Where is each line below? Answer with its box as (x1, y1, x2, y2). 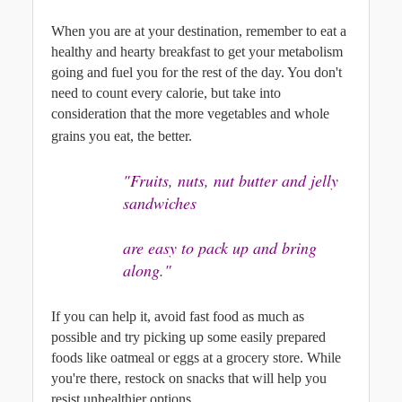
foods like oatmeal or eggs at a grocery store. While (51, 349, 341, 365)
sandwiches (123, 192, 197, 214)
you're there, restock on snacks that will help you (51, 370, 327, 386)
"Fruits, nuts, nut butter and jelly (123, 170, 338, 192)
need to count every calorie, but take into (51, 84, 281, 100)
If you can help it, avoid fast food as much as (51, 308, 304, 324)
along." (123, 259, 171, 282)
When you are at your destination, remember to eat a (51, 22, 346, 39)
